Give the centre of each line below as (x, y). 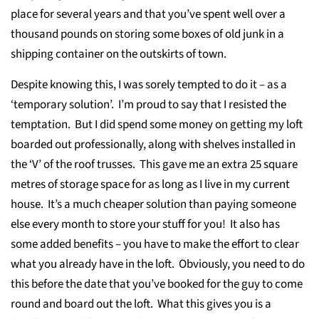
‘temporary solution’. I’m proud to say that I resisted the (148, 105)
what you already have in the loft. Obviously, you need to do (158, 264)
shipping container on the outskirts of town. (119, 54)
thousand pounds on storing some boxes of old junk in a (147, 34)
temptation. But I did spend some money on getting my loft (157, 125)
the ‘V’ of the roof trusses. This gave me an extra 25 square (154, 164)
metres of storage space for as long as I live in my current (150, 184)
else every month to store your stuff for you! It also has (145, 224)
